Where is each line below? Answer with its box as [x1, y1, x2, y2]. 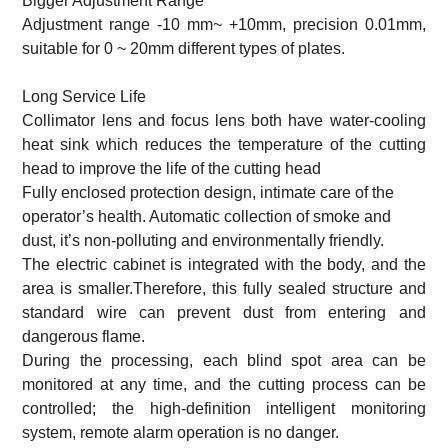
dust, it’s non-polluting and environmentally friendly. [22, 231, 385, 249]
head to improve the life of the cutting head [22, 159, 322, 177]
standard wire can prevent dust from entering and [22, 303, 426, 321]
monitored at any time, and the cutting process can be [22, 375, 426, 393]
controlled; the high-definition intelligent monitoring [22, 399, 426, 417]
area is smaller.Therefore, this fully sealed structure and [22, 279, 426, 297]
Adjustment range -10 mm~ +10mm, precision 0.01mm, [22, 15, 426, 33]
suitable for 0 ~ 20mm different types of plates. [22, 39, 346, 57]
